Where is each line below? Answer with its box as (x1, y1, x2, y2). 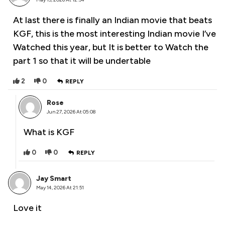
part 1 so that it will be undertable (13, 55, 151, 67)
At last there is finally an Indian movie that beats (13, 15, 212, 26)
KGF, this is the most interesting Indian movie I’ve (13, 28, 216, 40)
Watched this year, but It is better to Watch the (13, 42, 208, 53)
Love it (13, 202, 42, 214)
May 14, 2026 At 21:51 (36, 184, 84, 191)
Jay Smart (36, 174, 71, 183)
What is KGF (24, 127, 74, 138)
